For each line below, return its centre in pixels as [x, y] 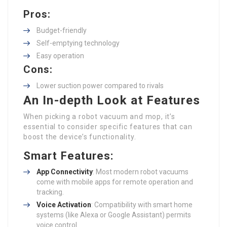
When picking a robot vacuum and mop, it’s [99, 117]
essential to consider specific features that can [108, 127]
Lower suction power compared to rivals [100, 86]
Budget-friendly [62, 30]
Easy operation [60, 56]
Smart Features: [69, 156]
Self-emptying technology [78, 43]
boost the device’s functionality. [80, 137]
